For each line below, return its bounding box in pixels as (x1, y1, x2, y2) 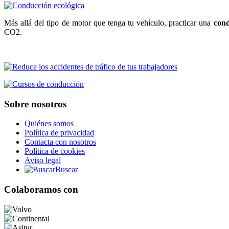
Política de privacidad (25, 128, 94, 138)
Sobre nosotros (4, 98, 66, 109)
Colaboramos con (4, 184, 78, 195)
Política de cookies (25, 147, 85, 156)
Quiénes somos (25, 119, 74, 128)
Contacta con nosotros (25, 138, 96, 147)
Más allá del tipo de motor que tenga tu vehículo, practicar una (4, 18, 214, 27)
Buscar (55, 165, 78, 174)
